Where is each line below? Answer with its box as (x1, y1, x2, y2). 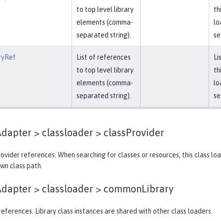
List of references (76, 53, 131, 61)
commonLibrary (101, 183, 174, 194)
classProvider (101, 127, 165, 138)
